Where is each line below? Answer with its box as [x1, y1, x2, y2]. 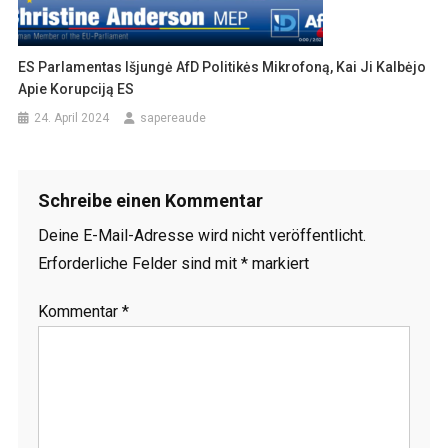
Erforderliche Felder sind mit [37, 253, 241, 273]
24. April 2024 [34, 110, 110, 125]
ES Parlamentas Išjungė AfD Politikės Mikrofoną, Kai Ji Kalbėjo [18, 58, 427, 75]
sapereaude [140, 110, 207, 125]
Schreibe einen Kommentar [37, 189, 263, 211]
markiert [247, 253, 309, 273]
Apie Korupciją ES [18, 80, 135, 97]
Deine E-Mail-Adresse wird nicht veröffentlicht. [37, 225, 366, 245]
